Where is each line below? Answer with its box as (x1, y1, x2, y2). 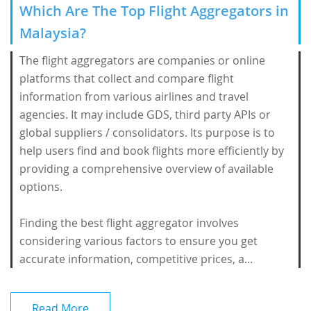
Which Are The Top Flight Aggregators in (19, 1, 289, 20)
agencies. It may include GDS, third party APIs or (19, 107, 271, 122)
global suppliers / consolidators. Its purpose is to (19, 125, 275, 140)
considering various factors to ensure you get (19, 233, 258, 249)
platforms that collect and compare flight (19, 71, 234, 86)
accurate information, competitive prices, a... (19, 251, 253, 267)
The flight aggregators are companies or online (19, 53, 265, 68)
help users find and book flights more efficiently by (19, 143, 284, 158)
